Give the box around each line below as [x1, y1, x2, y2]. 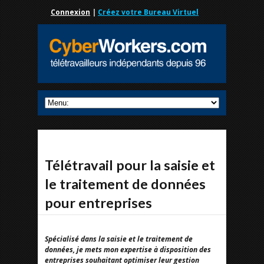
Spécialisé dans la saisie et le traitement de [45, 234, 193, 244]
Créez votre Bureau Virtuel [98, 7, 199, 17]
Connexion [51, 7, 90, 17]
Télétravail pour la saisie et [45, 157, 215, 173]
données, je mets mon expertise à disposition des [45, 245, 211, 255]
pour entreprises [45, 194, 152, 211]
